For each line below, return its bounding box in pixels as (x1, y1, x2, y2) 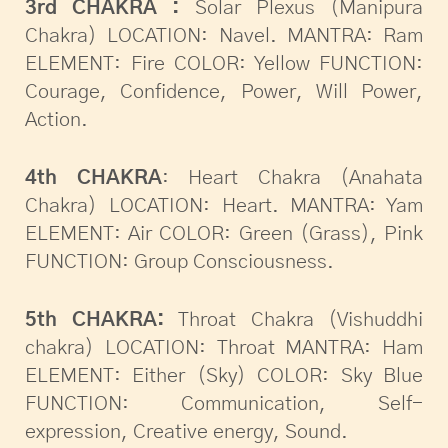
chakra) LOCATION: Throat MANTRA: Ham (25, 338, 423, 359)
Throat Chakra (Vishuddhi (163, 310, 423, 331)
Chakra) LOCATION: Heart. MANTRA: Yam (25, 196, 423, 217)
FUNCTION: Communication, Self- (25, 394, 423, 415)
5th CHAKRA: (25, 310, 164, 331)
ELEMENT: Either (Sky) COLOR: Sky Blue (25, 366, 423, 387)
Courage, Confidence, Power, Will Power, (25, 82, 423, 103)
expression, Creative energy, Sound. (25, 422, 348, 443)
